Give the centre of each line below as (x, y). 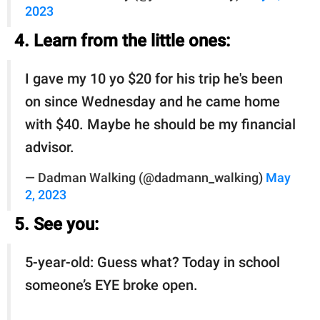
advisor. (50, 147)
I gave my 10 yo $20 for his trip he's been (154, 78)
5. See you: (56, 224)
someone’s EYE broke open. (111, 285)
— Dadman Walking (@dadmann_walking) (145, 177)
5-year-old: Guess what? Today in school (152, 262)
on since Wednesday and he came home (152, 101)
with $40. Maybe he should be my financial (160, 124)
